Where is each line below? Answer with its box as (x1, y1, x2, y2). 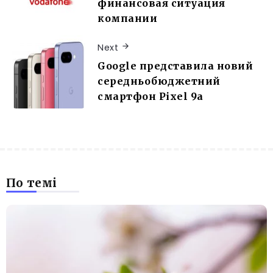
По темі (6, 175, 57, 191)
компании (97, 12, 157, 25)
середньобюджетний (97, 75, 221, 88)
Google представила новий (97, 60, 253, 73)
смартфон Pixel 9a (97, 90, 204, 103)
